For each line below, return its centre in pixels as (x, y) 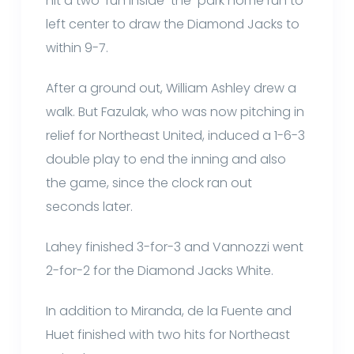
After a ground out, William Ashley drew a (171, 88)
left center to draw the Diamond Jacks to (173, 24)
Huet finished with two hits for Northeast (168, 334)
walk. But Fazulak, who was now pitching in (175, 111)
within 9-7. (77, 47)
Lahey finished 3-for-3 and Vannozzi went (175, 247)
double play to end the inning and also (166, 159)
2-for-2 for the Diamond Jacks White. (160, 270)
